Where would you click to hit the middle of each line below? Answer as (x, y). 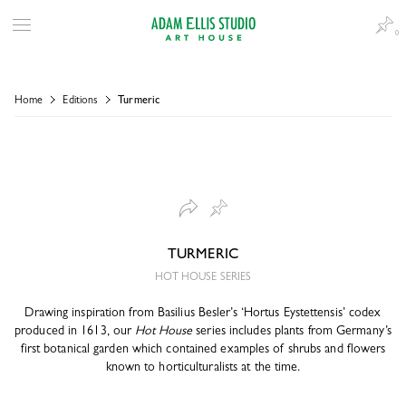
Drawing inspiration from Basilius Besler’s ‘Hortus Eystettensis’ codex (203, 314)
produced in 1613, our (75, 332)
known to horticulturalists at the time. (203, 368)
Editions (81, 101)
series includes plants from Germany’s (292, 332)
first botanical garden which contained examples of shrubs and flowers (203, 350)
